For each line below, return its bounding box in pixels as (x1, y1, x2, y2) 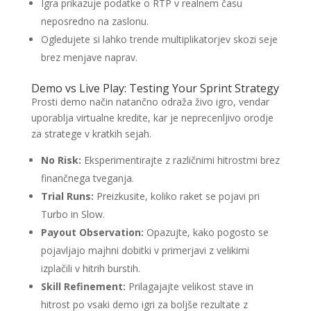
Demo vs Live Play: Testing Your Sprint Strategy (31, 81, 279, 96)
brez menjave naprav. (40, 51, 137, 64)
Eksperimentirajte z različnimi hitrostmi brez (81, 153, 280, 167)
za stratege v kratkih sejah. (31, 127, 151, 140)
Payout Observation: (40, 226, 144, 239)
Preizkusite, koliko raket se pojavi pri (93, 190, 260, 203)
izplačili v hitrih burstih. (40, 262, 140, 275)
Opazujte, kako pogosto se (143, 226, 269, 239)
